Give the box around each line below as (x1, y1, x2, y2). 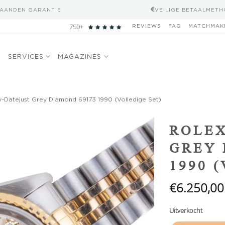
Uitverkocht (169, 205, 202, 215)
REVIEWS (132, 23, 161, 29)
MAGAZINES (58, 53, 102, 60)
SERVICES (8, 53, 44, 60)
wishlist (123, 128, 147, 138)
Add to (125, 119, 145, 129)
